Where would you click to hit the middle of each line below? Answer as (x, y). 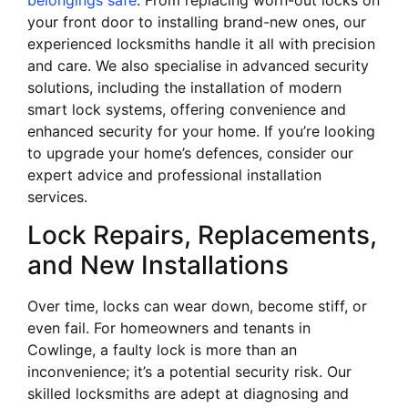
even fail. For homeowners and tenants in (169, 328)
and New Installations (158, 265)
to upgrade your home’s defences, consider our (190, 153)
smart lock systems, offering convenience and (187, 109)
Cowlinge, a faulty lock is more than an (162, 350)
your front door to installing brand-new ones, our (197, 21)
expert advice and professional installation (174, 174)
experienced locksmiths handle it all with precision (201, 43)
